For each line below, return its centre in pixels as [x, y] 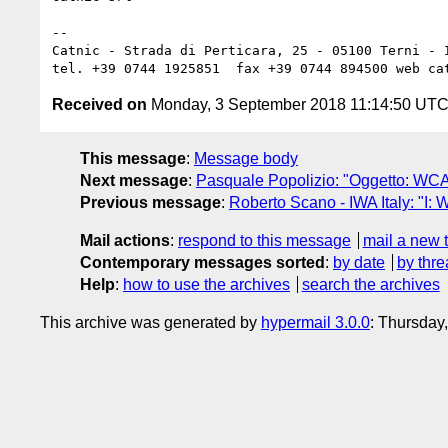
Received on [99, 104]
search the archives [370, 284]
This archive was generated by [150, 322]
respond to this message [264, 240]
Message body [246, 158]
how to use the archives [206, 284]
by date [359, 262]
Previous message [150, 202]
